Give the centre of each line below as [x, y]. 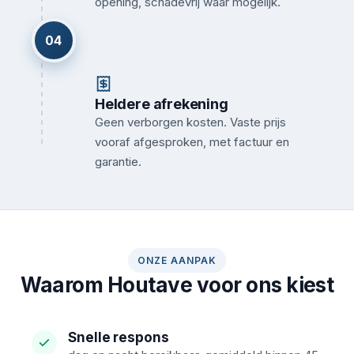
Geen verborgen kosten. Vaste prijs [190, 122]
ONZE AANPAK [177, 260]
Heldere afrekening [162, 104]
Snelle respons [119, 337]
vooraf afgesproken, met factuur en [192, 142]
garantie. [118, 162]
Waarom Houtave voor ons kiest [177, 285]
